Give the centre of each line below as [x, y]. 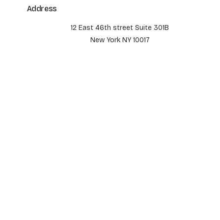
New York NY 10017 [120, 40]
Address [42, 8]
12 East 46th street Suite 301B [120, 27]
